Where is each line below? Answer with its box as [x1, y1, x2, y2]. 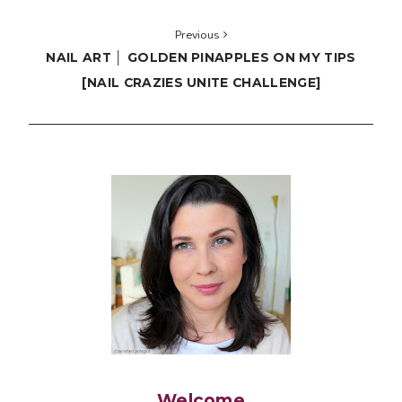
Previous [174, 26, 223, 42]
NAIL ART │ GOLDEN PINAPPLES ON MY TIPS [46, 49, 356, 65]
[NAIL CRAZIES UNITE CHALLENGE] [81, 74, 321, 90]
